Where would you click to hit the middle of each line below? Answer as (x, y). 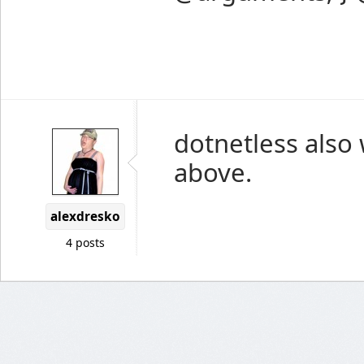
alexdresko (85, 217)
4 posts (85, 243)
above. (213, 172)
